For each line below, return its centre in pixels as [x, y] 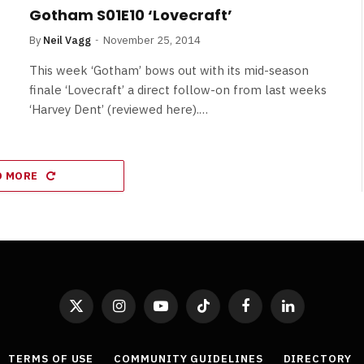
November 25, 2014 [152, 40]
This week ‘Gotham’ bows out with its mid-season [169, 70]
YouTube [180, 312]
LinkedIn [307, 312]
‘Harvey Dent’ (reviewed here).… [119, 109]
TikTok [217, 312]
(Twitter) [95, 328]
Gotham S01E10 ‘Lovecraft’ [131, 15]
